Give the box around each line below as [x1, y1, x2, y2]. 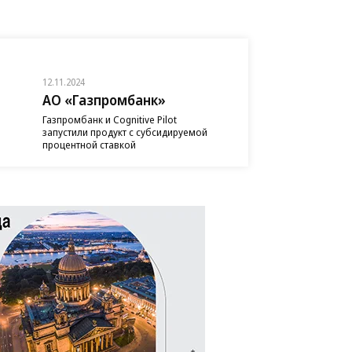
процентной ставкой [42, 137, 136, 152]
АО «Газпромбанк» [42, 90, 166, 109]
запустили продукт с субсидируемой [42, 124, 207, 139]
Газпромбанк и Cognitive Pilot [42, 112, 177, 126]
